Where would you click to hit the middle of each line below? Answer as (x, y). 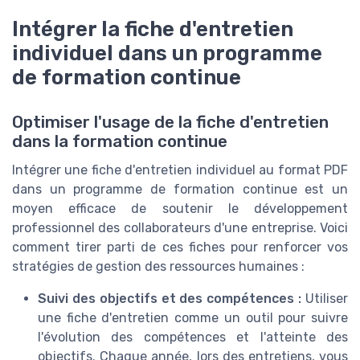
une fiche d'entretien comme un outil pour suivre (193, 318)
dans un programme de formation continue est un (180, 190)
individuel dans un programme (167, 53)
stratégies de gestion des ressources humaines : (158, 267)
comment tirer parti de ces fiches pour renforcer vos (180, 247)
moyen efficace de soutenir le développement (180, 209)
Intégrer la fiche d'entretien (153, 29)
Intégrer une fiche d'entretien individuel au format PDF (180, 170)
